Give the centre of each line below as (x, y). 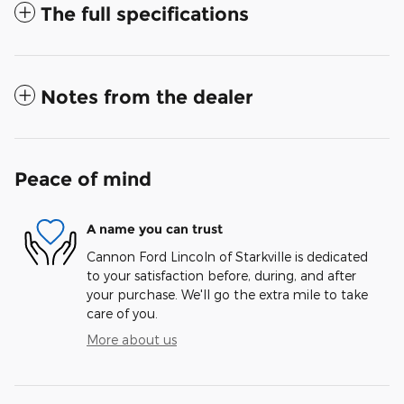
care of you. (122, 313)
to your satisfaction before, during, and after (221, 275)
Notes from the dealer (147, 96)
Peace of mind (83, 179)
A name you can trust (155, 230)
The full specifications (145, 14)
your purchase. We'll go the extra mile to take (227, 294)
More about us (132, 339)
